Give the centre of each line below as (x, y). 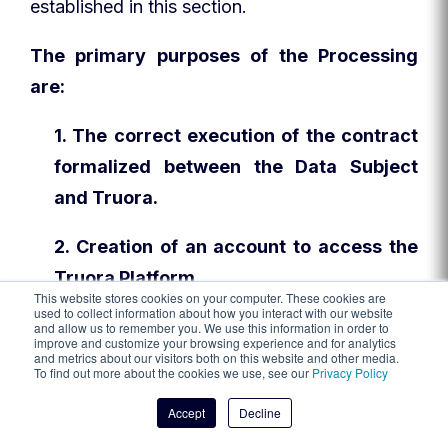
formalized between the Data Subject (236, 166)
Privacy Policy (350, 372)
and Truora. (106, 197)
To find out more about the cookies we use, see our (173, 372)
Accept (186, 412)
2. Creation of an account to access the (236, 246)
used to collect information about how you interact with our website (213, 312)
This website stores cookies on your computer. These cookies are (210, 297)
